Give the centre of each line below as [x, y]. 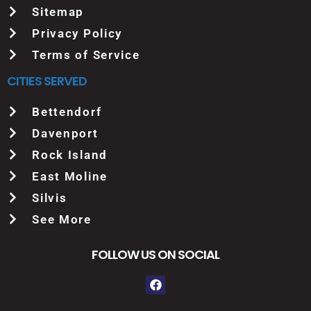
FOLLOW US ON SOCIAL [155, 254]
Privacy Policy [77, 33]
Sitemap [58, 11]
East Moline [70, 176]
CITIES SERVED [47, 81]
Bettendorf [67, 111]
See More [62, 219]
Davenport [65, 133]
